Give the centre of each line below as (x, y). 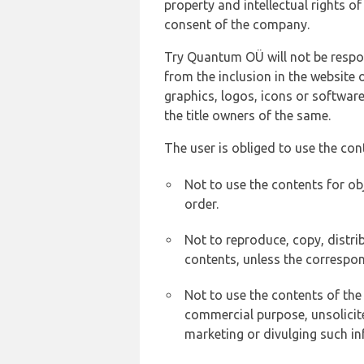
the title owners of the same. (247, 115)
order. (201, 204)
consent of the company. (237, 24)
